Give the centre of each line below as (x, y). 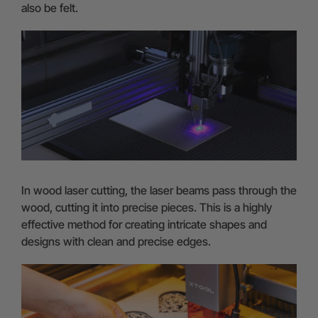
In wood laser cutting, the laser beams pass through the (159, 191)
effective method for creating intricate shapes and (144, 225)
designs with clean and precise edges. (116, 242)
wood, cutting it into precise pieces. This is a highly (147, 208)
